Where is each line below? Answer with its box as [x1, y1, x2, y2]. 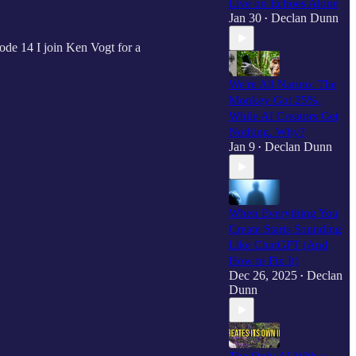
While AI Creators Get [228, 110, 339, 122]
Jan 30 [228, 11, 261, 25]
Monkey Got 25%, [228, 94, 321, 106]
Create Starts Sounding [228, 222, 342, 235]
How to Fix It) [228, 254, 299, 267]
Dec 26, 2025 [228, 269, 297, 282]
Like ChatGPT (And [228, 238, 328, 251]
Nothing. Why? [228, 126, 305, 138]
